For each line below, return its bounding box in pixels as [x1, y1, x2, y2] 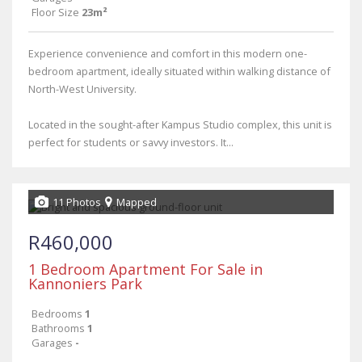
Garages [32, 335, 73, 350]
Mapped [116, 195, 157, 209]
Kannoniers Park [28, 274, 142, 293]
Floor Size [32, 5, 79, 19]
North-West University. [28, 82, 137, 96]
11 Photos [53, 195, 101, 209]
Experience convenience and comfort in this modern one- [28, 46, 307, 61]
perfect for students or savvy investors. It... [28, 135, 234, 149]
